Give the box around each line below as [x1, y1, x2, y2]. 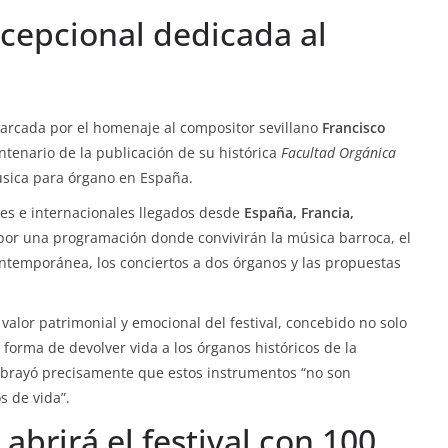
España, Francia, [244, 203, 354, 222]
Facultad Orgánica [281, 143, 396, 162]
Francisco [322, 118, 386, 137]
